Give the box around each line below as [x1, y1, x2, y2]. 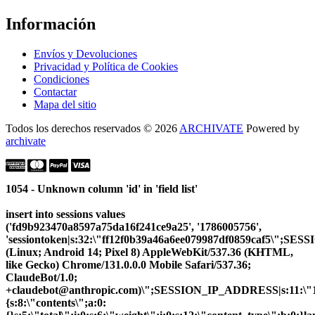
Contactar [34, 86, 77, 98]
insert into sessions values [6, 208, 125, 221]
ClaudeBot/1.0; [6, 271, 77, 284]
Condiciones [34, 73, 89, 86]
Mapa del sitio [34, 98, 96, 111]
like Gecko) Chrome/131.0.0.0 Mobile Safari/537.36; [6, 259, 251, 271]
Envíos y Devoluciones [34, 48, 137, 60]
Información [6, 15, 96, 34]
